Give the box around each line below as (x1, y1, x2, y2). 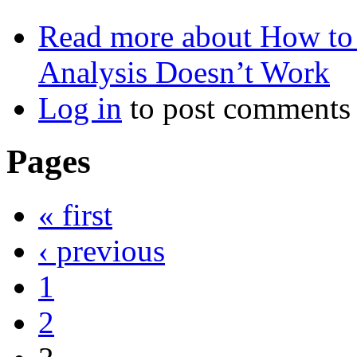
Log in (38, 91, 122, 126)
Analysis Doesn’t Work (38, 55, 330, 90)
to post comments (122, 91, 351, 126)
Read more (38, 19, 174, 54)
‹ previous (38, 233, 165, 269)
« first (38, 198, 112, 233)
